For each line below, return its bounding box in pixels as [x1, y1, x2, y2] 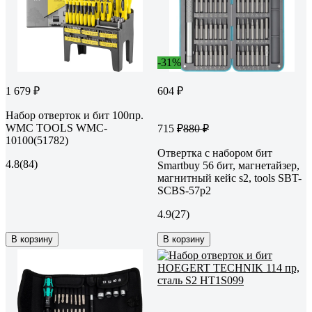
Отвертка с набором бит [157, 146, 272, 159]
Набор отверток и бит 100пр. [6, 109, 143, 121]
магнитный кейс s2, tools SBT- [157, 171, 302, 184]
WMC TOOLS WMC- [6, 121, 107, 134]
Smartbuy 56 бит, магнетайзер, [157, 159, 299, 171]
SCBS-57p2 [157, 184, 211, 196]
